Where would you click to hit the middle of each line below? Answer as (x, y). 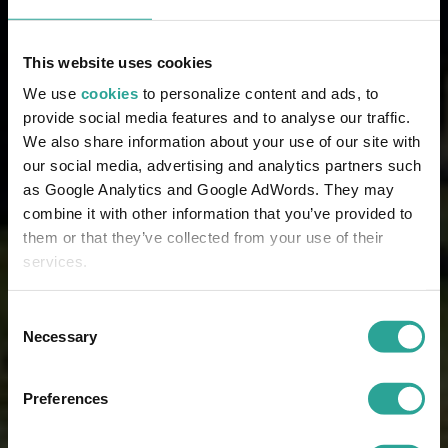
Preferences (66, 398)
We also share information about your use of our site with (222, 141)
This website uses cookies (118, 62)
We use (52, 93)
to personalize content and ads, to (258, 93)
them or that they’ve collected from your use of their (203, 237)
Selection (37, 340)
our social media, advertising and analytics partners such (222, 165)
